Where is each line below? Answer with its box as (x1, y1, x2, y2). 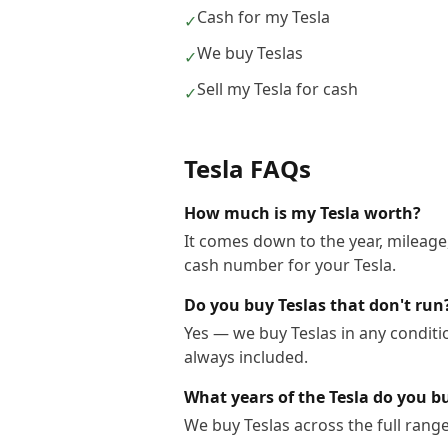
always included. (184, 346, 308, 368)
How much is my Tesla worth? (184, 202, 421, 224)
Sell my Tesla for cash (197, 78, 358, 100)
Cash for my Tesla (197, 6, 330, 28)
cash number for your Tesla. (184, 254, 396, 276)
